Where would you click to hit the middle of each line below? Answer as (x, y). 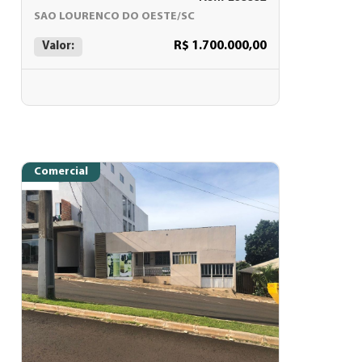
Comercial (61, 172)
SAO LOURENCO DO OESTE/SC (114, 17)
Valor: (58, 46)
